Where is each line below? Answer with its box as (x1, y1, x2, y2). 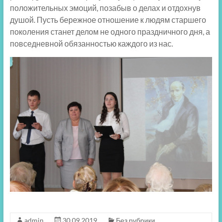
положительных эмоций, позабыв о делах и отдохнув (9, 3, 201, 13)
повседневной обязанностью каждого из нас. (9, 39, 173, 49)
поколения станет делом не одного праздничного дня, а (9, 27, 210, 37)
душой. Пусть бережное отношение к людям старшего (9, 15, 206, 25)
